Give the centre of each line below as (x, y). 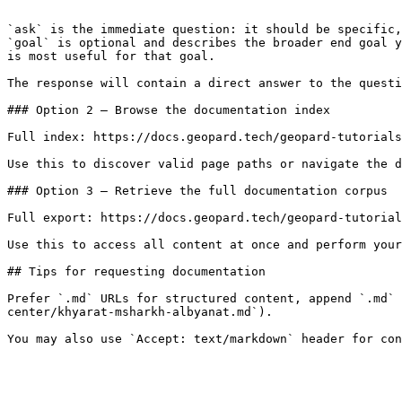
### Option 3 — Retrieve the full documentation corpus (197, 191)
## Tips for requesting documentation (136, 271)
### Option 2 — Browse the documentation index (169, 110)
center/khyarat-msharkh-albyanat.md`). (140, 312)
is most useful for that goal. (111, 56)
